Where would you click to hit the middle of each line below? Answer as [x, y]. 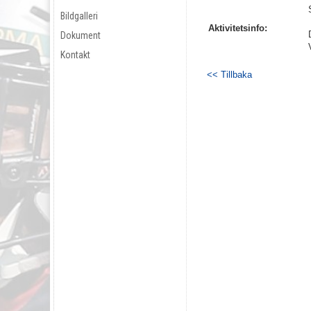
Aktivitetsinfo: [237, 28]
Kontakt [75, 54]
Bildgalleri [79, 16]
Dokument [81, 35]
